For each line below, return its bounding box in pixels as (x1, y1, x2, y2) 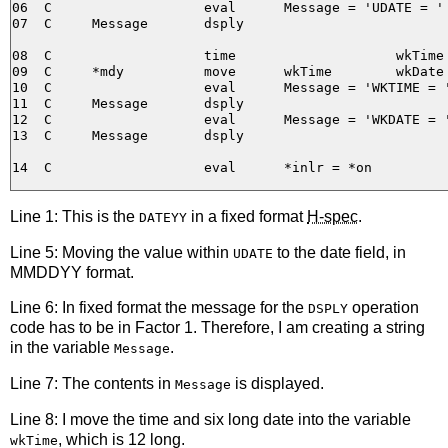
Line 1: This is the (10, 207, 139, 225)
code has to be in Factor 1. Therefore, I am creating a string (10, 319, 425, 337)
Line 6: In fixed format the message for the (10, 299, 308, 317)
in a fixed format (187, 207, 307, 225)
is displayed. (231, 375, 324, 393)
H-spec (307, 207, 358, 225)
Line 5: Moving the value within (10, 243, 233, 261)
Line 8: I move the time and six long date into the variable (10, 411, 411, 429)
